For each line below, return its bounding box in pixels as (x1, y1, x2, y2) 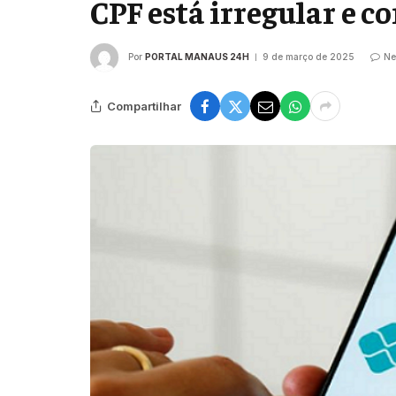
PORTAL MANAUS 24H (145, 51, 249, 63)
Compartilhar (107, 98, 181, 113)
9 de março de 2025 (263, 51, 354, 63)
